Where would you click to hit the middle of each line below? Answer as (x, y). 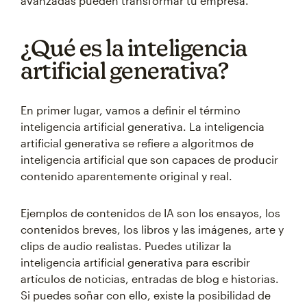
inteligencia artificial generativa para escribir (135, 262)
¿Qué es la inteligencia (134, 48)
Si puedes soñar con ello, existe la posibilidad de (146, 295)
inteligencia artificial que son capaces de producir (149, 159)
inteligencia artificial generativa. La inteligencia (143, 126)
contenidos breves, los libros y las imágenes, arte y (152, 229)
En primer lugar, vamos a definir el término (131, 110)
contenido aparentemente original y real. (126, 176)
